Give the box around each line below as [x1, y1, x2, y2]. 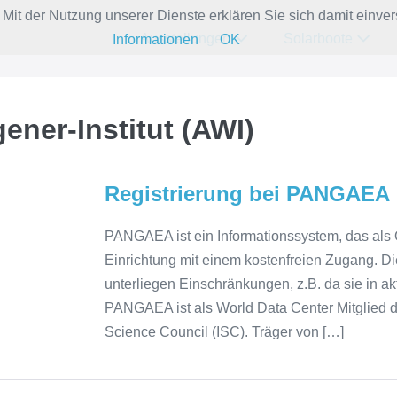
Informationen [113, 32, 198, 47]
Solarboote [284, 31, 356, 46]
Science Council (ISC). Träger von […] [105, 324, 344, 339]
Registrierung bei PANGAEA [105, 182, 390, 206]
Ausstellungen [140, 31, 234, 46]
